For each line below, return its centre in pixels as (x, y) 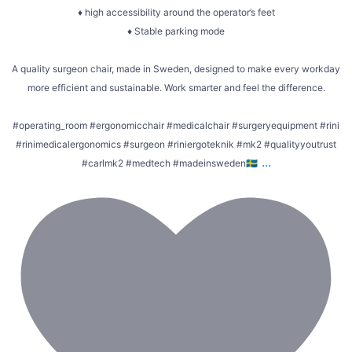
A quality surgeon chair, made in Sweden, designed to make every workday (176, 68)
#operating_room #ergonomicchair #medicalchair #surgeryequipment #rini (176, 125)
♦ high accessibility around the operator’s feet (176, 12)
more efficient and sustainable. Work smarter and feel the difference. (176, 87)
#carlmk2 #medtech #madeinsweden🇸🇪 (169, 163)
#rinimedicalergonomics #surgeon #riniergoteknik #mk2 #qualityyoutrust (176, 144)
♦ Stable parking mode (176, 31)
